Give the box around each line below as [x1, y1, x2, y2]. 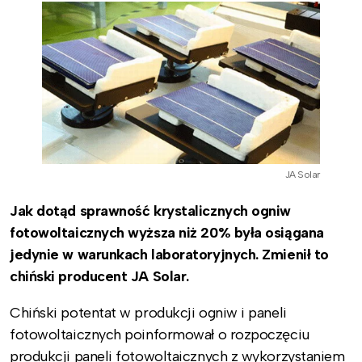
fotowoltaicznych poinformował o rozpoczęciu [10, 325, 309, 343]
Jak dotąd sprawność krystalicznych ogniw [10, 201, 292, 220]
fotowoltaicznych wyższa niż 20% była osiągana [10, 223, 324, 242]
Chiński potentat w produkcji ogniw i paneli [10, 303, 287, 322]
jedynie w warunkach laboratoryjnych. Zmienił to [10, 245, 329, 263]
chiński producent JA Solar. [10, 267, 189, 285]
